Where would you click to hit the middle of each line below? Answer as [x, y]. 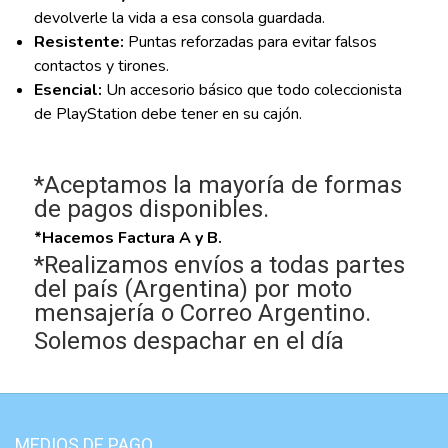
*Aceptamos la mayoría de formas [217, 186]
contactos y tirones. [101, 66]
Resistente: [78, 42]
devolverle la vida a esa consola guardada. [179, 18]
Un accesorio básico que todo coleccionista [251, 90]
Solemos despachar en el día [188, 342]
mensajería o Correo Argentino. [202, 314]
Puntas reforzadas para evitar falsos [250, 42]
